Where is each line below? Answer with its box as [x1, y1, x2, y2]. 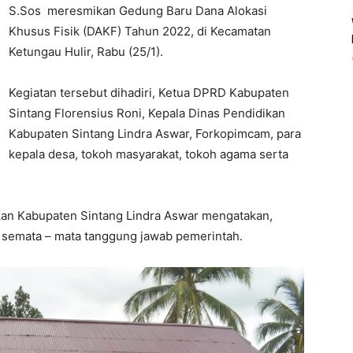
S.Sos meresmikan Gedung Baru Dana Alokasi [9, 3, 267, 18]
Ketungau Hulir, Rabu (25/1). [9, 44, 163, 59]
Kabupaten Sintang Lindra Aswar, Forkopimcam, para [9, 126, 301, 141]
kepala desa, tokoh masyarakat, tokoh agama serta [9, 147, 288, 162]
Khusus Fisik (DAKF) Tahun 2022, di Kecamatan [9, 24, 271, 39]
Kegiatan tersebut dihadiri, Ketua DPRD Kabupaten [9, 85, 289, 100]
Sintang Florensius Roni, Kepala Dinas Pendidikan [9, 106, 285, 121]
